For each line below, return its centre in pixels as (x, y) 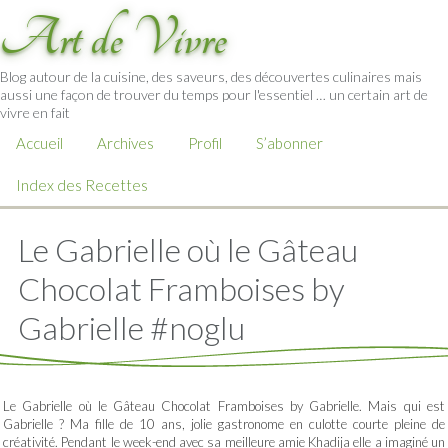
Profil (205, 143)
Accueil (39, 143)
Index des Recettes (82, 185)
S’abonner (289, 143)
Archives (125, 143)
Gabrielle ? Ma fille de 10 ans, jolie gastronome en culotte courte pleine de (224, 424)
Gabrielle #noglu (131, 327)
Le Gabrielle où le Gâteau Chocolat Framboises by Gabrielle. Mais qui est (224, 406)
